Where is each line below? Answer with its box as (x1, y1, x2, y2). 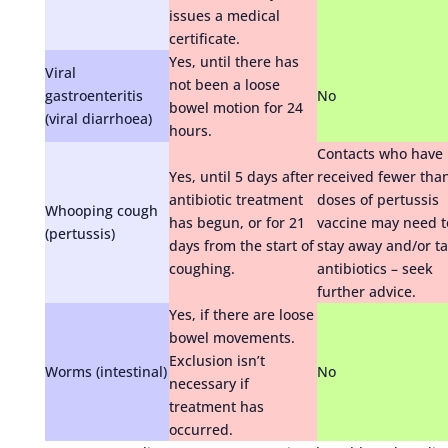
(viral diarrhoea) (44, 108, 152, 128)
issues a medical (168, 5, 280, 25)
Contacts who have (316, 143, 443, 163)
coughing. (168, 258, 235, 278)
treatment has (168, 396, 264, 416)
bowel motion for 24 (168, 97, 303, 117)
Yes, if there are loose (168, 304, 314, 324)
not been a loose (168, 74, 280, 94)
